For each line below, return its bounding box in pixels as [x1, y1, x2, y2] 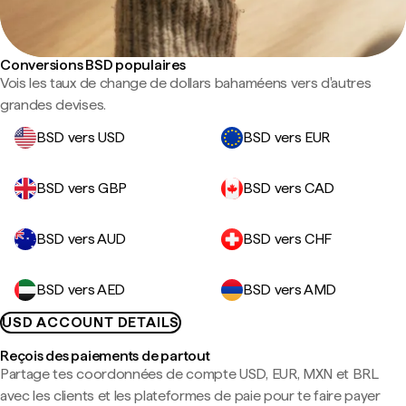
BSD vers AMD [243, 281, 337, 298]
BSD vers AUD [36, 230, 127, 247]
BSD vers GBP [36, 179, 128, 197]
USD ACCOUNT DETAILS [2, 314, 180, 331]
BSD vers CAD [243, 179, 335, 197]
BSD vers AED [36, 281, 126, 298]
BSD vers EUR [243, 129, 331, 146]
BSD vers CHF [243, 230, 333, 247]
